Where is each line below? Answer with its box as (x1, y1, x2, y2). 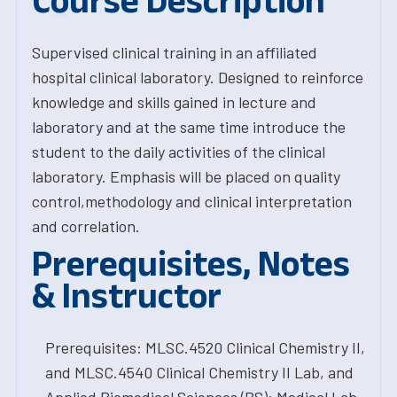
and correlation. (32, 216, 140, 236)
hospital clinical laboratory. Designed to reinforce (32, 67, 363, 87)
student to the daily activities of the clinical (32, 142, 325, 161)
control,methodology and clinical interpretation (32, 191, 352, 211)
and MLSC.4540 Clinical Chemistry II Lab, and (45, 362, 354, 382)
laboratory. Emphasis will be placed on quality (32, 167, 340, 186)
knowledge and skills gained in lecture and (32, 92, 316, 112)
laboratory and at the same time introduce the (32, 117, 346, 136)
